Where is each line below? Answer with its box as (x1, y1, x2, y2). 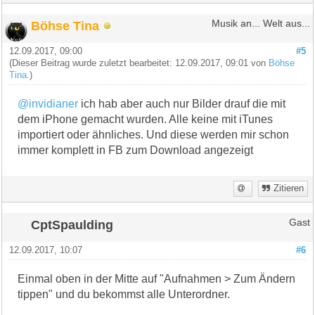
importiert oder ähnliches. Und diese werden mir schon (18, 128, 290, 141)
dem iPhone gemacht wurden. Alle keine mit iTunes (18, 112, 274, 125)
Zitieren (273, 183, 304, 193)
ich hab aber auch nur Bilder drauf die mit (78, 97, 286, 110)
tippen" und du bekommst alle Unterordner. (18, 288, 231, 300)
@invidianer (18, 97, 79, 110)
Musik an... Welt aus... (211, 18, 310, 29)
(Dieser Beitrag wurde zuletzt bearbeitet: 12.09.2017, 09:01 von (9, 58, 269, 68)
